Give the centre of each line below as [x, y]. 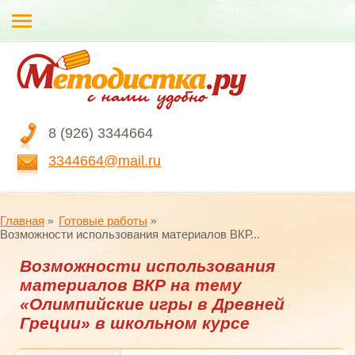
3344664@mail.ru [105, 161]
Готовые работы [103, 221]
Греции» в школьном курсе [135, 323]
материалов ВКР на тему [131, 285]
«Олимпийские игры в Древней [152, 304]
